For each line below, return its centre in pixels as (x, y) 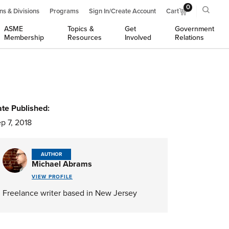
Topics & (81, 29)
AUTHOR (51, 154)
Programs (64, 11)
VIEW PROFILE (52, 177)
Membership (24, 38)
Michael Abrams (62, 164)
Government (194, 29)
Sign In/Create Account (122, 11)
